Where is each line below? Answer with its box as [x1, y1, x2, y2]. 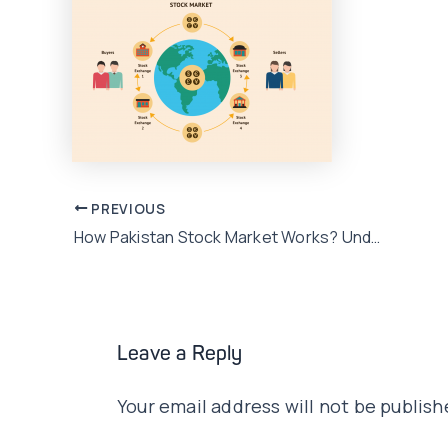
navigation [71, 227, 163, 252]
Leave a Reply [117, 345, 243, 366]
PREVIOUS [87, 199, 166, 218]
